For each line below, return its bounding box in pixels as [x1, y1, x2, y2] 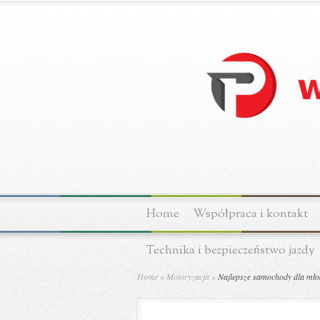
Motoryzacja [166, 271, 209, 282]
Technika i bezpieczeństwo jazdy [146, 242, 315, 259]
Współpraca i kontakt [193, 206, 308, 222]
